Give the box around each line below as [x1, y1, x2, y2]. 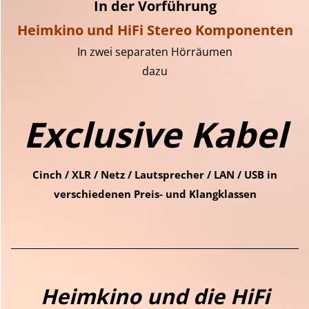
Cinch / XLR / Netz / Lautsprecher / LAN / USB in [32, 167, 277, 181]
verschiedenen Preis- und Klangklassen [53, 186, 257, 201]
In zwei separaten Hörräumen [77, 43, 232, 59]
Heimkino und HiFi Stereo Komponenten [17, 20, 293, 39]
